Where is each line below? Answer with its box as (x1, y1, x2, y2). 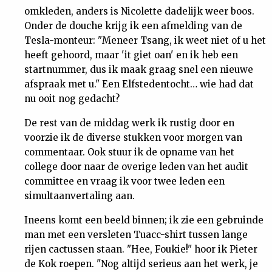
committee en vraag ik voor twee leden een (24, 175, 225, 187)
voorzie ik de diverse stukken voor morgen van (24, 132, 242, 143)
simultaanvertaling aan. (24, 190, 135, 202)
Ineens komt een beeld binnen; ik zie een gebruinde (24, 214, 263, 226)
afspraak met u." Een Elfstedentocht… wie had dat (24, 78, 254, 90)
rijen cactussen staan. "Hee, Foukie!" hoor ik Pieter (24, 243, 257, 255)
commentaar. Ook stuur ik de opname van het (24, 146, 234, 158)
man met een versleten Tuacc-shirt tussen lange (24, 229, 248, 240)
